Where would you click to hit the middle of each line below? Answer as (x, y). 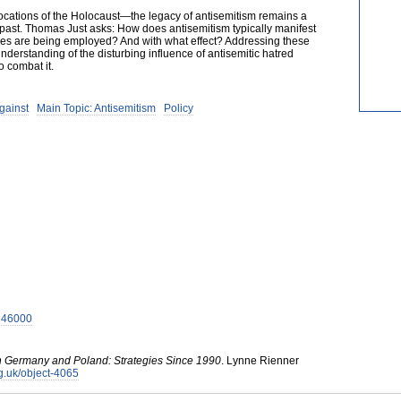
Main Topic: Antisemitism (96, 108)
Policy (179, 108)
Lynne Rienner (263, 361)
